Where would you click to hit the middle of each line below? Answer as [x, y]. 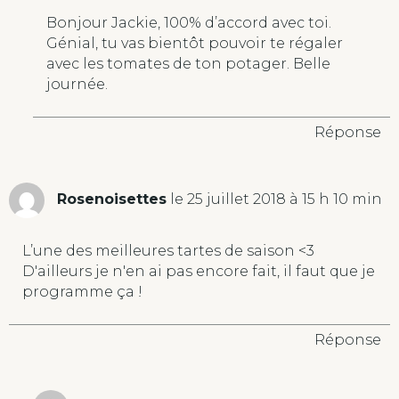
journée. [77, 84]
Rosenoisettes [112, 199]
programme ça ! [82, 291]
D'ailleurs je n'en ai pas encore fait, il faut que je [199, 271]
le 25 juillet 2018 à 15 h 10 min [276, 199]
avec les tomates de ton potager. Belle [188, 63]
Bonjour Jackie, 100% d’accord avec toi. [188, 22]
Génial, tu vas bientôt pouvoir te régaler [194, 43]
